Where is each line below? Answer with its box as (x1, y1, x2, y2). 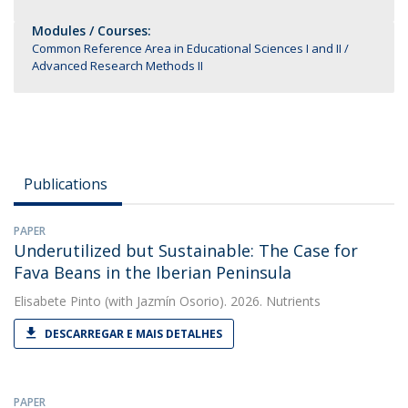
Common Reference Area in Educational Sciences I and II (32, 40, 342, 56)
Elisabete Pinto (14, 292, 101, 310)
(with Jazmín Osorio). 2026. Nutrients (101, 292, 321, 310)
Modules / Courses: (32, 22, 151, 39)
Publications (24, 174, 107, 194)
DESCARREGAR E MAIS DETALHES (45, 326, 222, 342)
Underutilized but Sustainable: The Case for (14, 240, 358, 261)
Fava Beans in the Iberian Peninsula (14, 261, 291, 283)
